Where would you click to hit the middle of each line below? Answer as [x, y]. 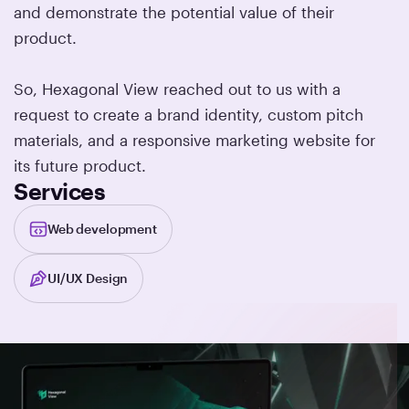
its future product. [80, 165]
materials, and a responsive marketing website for [195, 139]
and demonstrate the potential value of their [174, 11]
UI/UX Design [88, 278]
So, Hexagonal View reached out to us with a [178, 88]
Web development [102, 228]
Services [60, 191]
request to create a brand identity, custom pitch [189, 114]
